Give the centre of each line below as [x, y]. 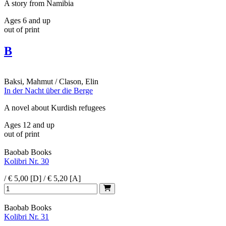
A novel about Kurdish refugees [55, 108]
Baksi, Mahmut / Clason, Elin [51, 82]
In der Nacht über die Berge [48, 91]
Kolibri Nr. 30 [26, 161]
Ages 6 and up [27, 21]
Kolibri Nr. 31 [26, 217]
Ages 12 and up [29, 125]
